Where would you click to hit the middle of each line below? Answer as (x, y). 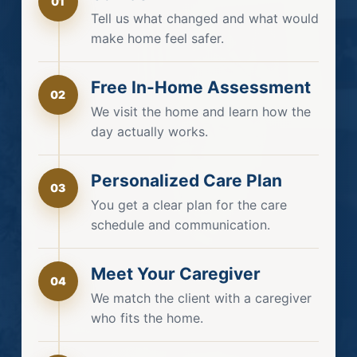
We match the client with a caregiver (201, 298)
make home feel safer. (157, 38)
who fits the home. (147, 318)
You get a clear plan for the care (188, 204)
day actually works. (149, 131)
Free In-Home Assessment (200, 87)
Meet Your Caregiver (175, 273)
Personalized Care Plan (186, 180)
